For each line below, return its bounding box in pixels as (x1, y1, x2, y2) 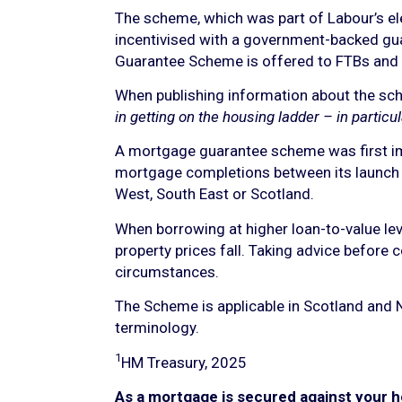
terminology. (114, 319, 203, 337)
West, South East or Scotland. (114, 185, 318, 204)
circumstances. (114, 262, 223, 281)
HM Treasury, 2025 (120, 353, 250, 371)
